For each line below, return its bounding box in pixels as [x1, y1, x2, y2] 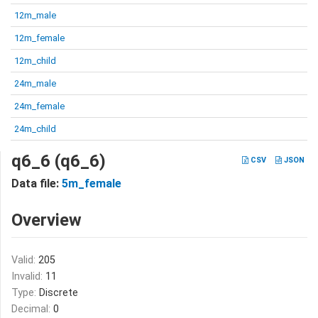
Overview [11, 210, 82, 230]
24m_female [14, 101, 65, 111]
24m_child [14, 124, 56, 134]
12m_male [14, 10, 56, 21]
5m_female [62, 177, 121, 190]
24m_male [14, 78, 56, 89]
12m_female [14, 33, 65, 43]
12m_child [14, 55, 56, 66]
